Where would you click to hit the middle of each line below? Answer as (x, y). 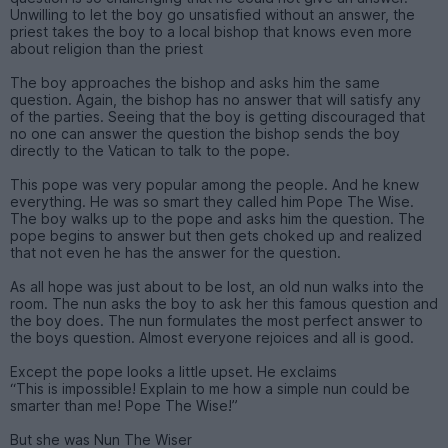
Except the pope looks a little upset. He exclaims (173, 371)
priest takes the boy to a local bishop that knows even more (211, 31)
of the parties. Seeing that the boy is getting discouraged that (217, 116)
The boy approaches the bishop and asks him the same (195, 82)
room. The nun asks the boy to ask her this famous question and (224, 303)
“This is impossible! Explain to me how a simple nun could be (210, 388)
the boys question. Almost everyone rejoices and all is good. (212, 337)
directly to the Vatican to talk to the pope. (150, 150)
